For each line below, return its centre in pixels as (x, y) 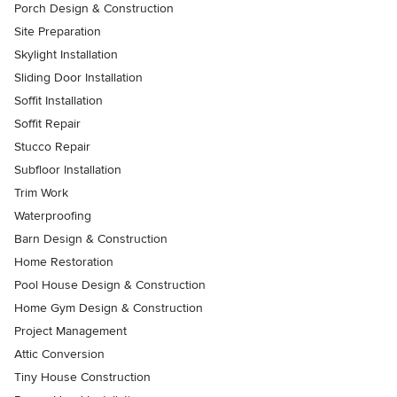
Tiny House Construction (82, 377)
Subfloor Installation (68, 170)
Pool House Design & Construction (110, 285)
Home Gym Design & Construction (109, 308)
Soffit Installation (58, 101)
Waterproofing (53, 216)
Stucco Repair (52, 147)
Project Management (70, 331)
